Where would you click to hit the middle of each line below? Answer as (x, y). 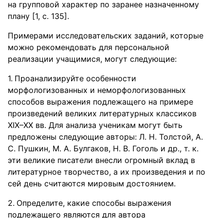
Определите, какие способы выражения (94, 203)
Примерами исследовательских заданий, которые (106, 36)
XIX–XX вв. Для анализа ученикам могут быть (95, 125)
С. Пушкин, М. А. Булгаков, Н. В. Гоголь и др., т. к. (103, 148)
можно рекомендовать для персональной (89, 47)
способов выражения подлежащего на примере (100, 102)
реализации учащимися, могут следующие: (92, 59)
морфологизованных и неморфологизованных (97, 90)
